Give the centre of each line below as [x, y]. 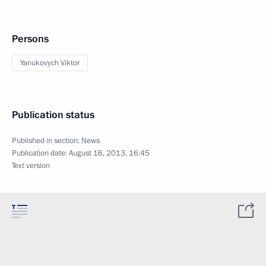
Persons [30, 39]
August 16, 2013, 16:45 [109, 153]
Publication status [53, 115]
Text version [31, 166]
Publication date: [40, 153]
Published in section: [47, 141]
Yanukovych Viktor [50, 63]
